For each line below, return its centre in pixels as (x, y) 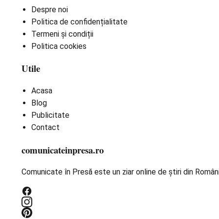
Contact (45, 128)
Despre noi (50, 9)
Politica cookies (59, 46)
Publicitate (50, 115)
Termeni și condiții (62, 34)
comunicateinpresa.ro (63, 150)
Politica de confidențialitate (79, 22)
